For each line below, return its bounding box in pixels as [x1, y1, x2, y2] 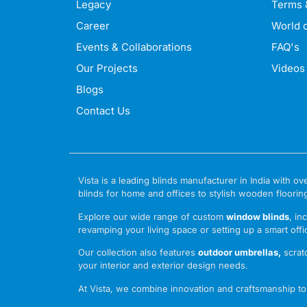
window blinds [226, 210, 290, 222]
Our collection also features [78, 247, 199, 258]
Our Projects [75, 62, 138, 75]
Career [75, 19, 110, 33]
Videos [271, 62, 306, 75]
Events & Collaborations [75, 40, 192, 54]
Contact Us [75, 104, 130, 118]
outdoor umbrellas [198, 247, 279, 258]
